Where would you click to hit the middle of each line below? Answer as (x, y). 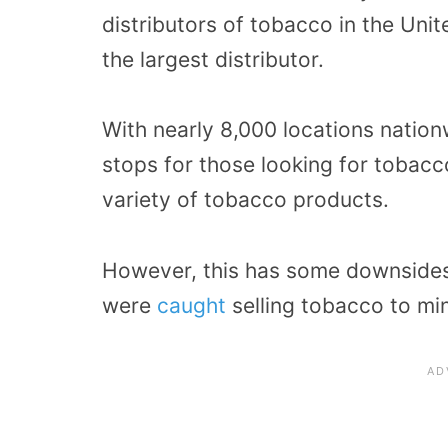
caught (194, 306)
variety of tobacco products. (245, 200)
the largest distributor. (213, 59)
